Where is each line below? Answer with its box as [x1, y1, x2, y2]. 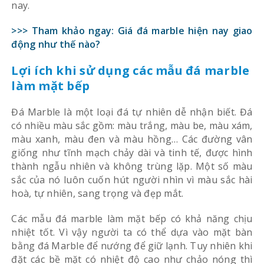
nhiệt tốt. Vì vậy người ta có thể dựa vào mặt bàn [11, 225, 253, 239]
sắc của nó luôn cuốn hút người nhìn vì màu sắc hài [11, 173, 253, 186]
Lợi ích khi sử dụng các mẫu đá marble [11, 62, 250, 78]
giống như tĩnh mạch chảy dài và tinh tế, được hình [11, 146, 253, 159]
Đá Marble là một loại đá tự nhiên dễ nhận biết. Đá [11, 105, 253, 118]
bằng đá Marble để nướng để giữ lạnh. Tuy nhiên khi [11, 239, 253, 252]
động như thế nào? [11, 37, 101, 51]
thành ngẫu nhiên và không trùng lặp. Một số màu [11, 159, 253, 173]
